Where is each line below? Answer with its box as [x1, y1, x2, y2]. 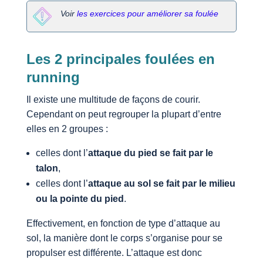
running [26, 69, 80, 85]
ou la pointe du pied [35, 193, 124, 204]
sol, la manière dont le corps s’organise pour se [26, 232, 222, 243]
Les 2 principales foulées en [26, 50, 215, 67]
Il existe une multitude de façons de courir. [26, 94, 200, 104]
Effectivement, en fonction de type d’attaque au [26, 218, 220, 228]
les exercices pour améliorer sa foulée [76, 8, 218, 18]
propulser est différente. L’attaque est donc [26, 247, 202, 258]
